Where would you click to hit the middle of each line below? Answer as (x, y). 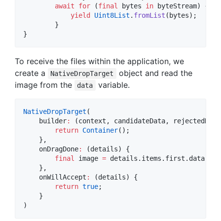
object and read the (154, 73)
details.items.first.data (155, 159)
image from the (45, 85)
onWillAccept (55, 177)
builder (45, 121)
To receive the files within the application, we (99, 61)
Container (100, 130)
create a (31, 73)
